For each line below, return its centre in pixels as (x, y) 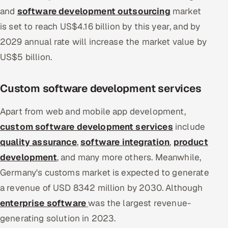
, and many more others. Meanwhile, (129, 157)
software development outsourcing (94, 11)
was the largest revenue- (140, 203)
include (189, 126)
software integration (125, 142)
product (191, 142)
